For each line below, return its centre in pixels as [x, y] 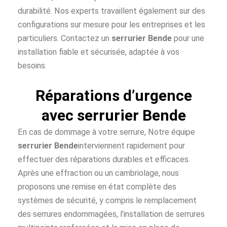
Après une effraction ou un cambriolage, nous [98, 173]
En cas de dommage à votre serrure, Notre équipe [107, 132]
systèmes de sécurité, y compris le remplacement [107, 200]
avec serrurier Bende [113, 115]
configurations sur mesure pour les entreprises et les [111, 24]
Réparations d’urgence [113, 95]
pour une [188, 38]
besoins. [32, 65]
